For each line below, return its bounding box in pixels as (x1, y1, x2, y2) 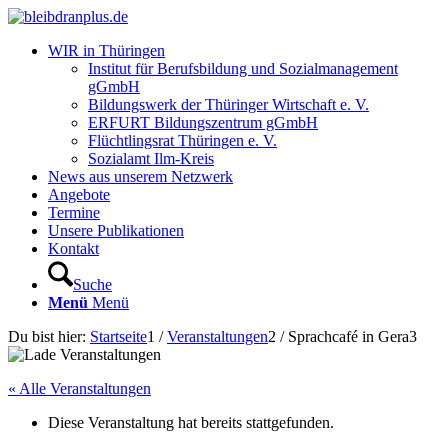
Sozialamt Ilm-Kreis (88, 150, 214, 167)
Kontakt (48, 240, 99, 257)
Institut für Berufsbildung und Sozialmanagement (88, 60, 398, 77)
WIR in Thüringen (48, 42, 165, 59)
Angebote (48, 186, 110, 203)
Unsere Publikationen (48, 222, 184, 239)
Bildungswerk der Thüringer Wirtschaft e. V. (88, 96, 369, 113)
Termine (48, 204, 100, 221)
